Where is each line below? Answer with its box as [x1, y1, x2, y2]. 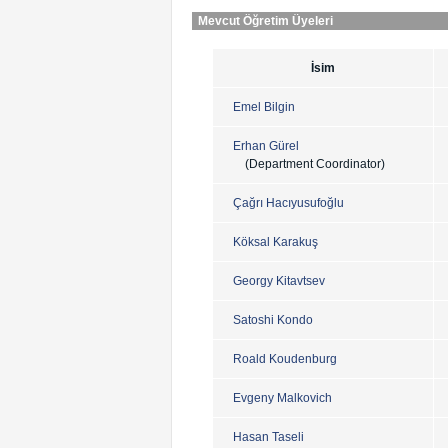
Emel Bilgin [233, 100, 295, 115]
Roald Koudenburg [233, 352, 337, 367]
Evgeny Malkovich [233, 391, 332, 406]
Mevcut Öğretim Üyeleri [198, 14, 333, 29]
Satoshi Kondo [233, 313, 313, 328]
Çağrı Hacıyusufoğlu [233, 196, 344, 211]
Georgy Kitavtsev [233, 274, 325, 289]
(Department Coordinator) [233, 157, 385, 172]
